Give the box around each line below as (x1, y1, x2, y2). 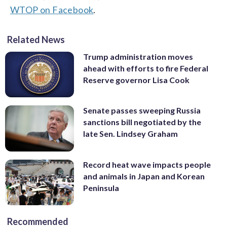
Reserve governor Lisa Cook (83, 74, 190, 85)
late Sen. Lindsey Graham (83, 129, 178, 139)
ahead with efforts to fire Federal (83, 63, 208, 73)
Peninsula (83, 182, 119, 193)
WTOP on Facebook (10, 4, 94, 15)
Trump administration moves (83, 51, 193, 61)
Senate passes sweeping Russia (83, 105, 201, 116)
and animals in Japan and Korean (83, 171, 205, 181)
